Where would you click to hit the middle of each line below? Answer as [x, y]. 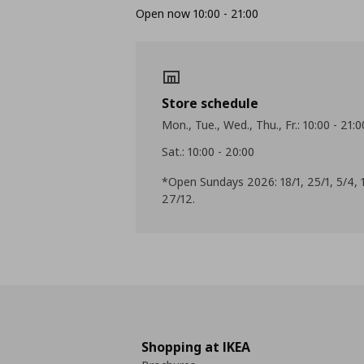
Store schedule [210, 103]
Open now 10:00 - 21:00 [197, 13]
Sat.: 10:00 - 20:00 [208, 151]
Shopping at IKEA [196, 347]
